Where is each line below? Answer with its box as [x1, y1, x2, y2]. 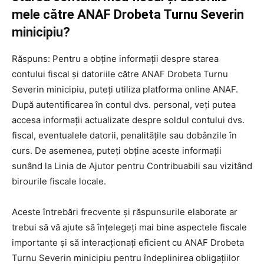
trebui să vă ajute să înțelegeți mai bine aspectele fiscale [12, 221, 247, 233]
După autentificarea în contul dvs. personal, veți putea [12, 98, 236, 110]
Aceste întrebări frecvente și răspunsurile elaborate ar [12, 206, 237, 217]
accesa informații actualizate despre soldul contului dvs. [12, 114, 245, 126]
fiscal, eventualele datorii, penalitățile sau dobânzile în [12, 129, 237, 141]
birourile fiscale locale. [12, 175, 106, 187]
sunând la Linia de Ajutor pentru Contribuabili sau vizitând [12, 160, 252, 171]
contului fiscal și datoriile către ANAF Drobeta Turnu [12, 68, 228, 80]
